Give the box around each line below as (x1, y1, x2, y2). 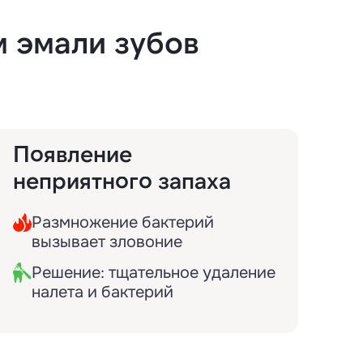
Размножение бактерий (32, 212, 215, 233)
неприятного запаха (13, 166, 232, 194)
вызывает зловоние (32, 232, 183, 252)
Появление (13, 139, 133, 167)
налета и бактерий (32, 282, 174, 302)
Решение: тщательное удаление (32, 263, 276, 283)
